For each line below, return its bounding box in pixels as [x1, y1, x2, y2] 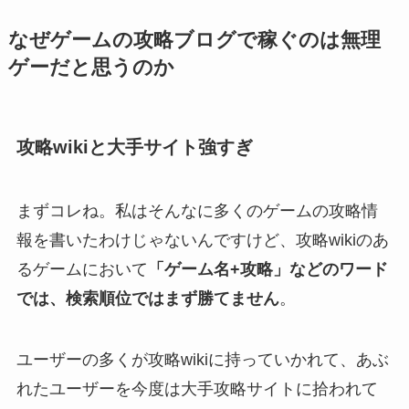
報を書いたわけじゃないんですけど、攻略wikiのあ [16, 230, 389, 249]
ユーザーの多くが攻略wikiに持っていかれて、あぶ [16, 351, 389, 370]
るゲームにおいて [16, 259, 148, 278]
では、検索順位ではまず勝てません [16, 288, 279, 308]
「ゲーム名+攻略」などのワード [147, 259, 388, 278]
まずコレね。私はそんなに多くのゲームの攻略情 [16, 201, 378, 220]
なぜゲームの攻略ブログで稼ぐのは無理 [7, 29, 381, 52]
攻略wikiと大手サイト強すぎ [16, 137, 253, 158]
